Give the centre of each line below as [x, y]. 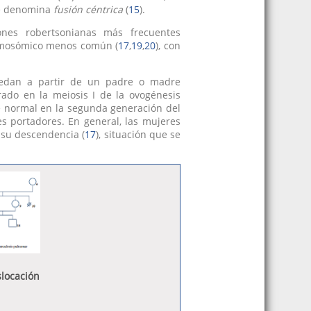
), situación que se [138, 134]
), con [168, 45]
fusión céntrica [88, 9]
